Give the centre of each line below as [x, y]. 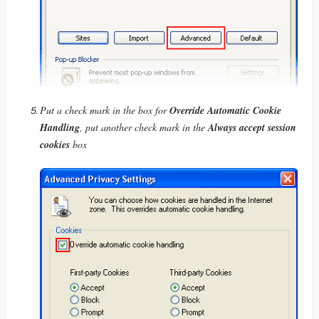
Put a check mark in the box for [105, 110]
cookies [56, 144]
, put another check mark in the [144, 127]
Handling [60, 127]
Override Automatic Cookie [225, 110]
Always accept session [252, 127]
